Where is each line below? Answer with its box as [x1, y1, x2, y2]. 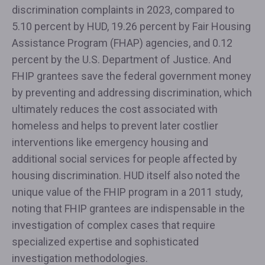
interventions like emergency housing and [12, 136, 208, 148]
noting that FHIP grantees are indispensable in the [12, 202, 245, 215]
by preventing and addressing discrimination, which [12, 86, 252, 99]
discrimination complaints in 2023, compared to [12, 4, 234, 16]
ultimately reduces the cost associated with [12, 103, 218, 115]
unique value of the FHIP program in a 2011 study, [12, 186, 243, 198]
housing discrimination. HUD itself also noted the [12, 169, 240, 182]
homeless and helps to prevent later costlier [12, 119, 218, 132]
